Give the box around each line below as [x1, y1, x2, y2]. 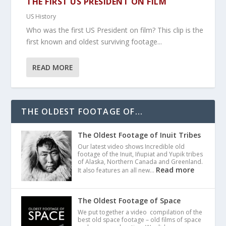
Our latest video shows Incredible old [78, 142, 185, 151]
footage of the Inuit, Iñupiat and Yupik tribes [78, 150, 203, 159]
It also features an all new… [78, 166, 156, 175]
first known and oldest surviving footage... [26, 37, 162, 47]
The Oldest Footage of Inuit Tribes [78, 130, 201, 140]
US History [26, 12, 56, 21]
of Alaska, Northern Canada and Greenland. [78, 157, 203, 166]
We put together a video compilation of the [78, 208, 203, 217]
